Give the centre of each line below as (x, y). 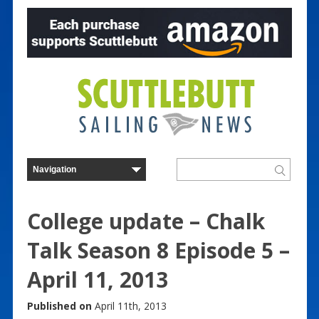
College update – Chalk (146, 221)
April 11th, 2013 (129, 305)
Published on (59, 305)
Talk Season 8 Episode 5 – (158, 250)
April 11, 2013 (97, 279)
